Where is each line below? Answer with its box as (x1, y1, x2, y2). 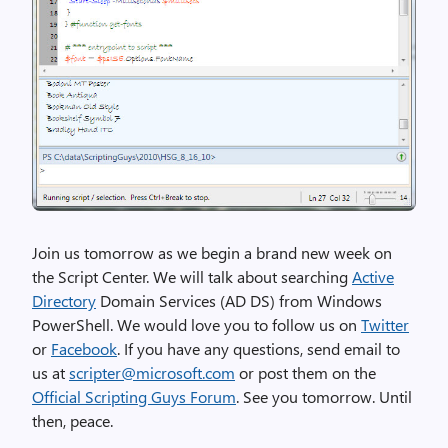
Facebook (51, 338, 117, 360)
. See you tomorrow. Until (236, 386, 412, 408)
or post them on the (235, 362, 376, 384)
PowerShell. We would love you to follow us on (32, 314, 361, 336)
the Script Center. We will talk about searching (32, 266, 352, 288)
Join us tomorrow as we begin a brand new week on (32, 242, 392, 264)
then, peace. (32, 410, 113, 432)
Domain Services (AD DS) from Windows (96, 290, 382, 312)
